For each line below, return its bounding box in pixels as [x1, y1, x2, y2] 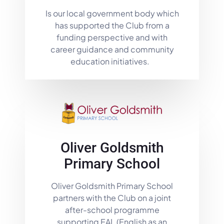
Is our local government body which [45, 8, 179, 19]
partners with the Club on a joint [53, 192, 171, 203]
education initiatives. [70, 56, 154, 67]
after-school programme [64, 204, 159, 215]
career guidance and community [50, 44, 174, 55]
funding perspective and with [56, 32, 167, 43]
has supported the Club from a [54, 20, 169, 31]
